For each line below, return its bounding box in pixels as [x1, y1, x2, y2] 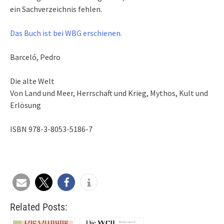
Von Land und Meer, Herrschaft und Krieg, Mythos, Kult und [10, 87, 208, 98]
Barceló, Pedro [10, 51, 60, 62]
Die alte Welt [10, 75, 54, 86]
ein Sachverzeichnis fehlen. [10, 3, 102, 14]
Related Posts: [10, 200, 67, 213]
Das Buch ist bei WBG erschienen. [10, 27, 122, 38]
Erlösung [10, 99, 41, 110]
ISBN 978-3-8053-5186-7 [10, 123, 92, 134]
